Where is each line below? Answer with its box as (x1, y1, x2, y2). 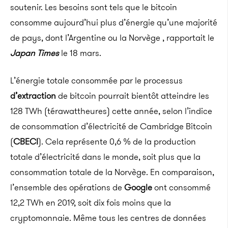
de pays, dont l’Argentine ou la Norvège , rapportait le (10, 32, 214, 44)
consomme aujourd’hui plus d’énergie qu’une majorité (10, 16, 217, 28)
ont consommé (152, 181, 211, 193)
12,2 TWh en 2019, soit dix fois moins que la (10, 196, 171, 209)
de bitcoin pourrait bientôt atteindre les (56, 90, 209, 102)
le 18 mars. (59, 47, 101, 59)
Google (124, 181, 152, 193)
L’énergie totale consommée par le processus (10, 74, 183, 87)
